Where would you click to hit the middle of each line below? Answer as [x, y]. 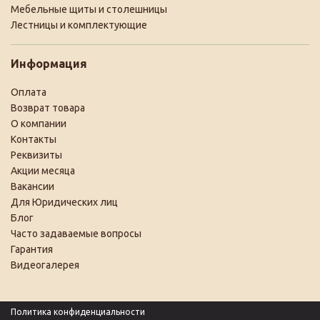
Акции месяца [43, 170]
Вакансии [32, 186]
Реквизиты [36, 155]
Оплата [29, 92]
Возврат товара [48, 107]
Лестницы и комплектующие [79, 25]
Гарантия [32, 249]
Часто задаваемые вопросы [76, 233]
